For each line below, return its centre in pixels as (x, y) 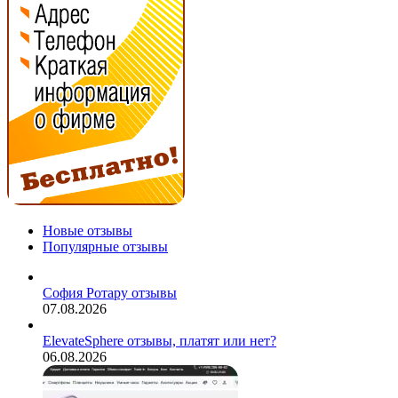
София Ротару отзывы (110, 293)
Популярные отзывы (105, 247)
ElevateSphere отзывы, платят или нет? (159, 341)
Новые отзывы (88, 231)
